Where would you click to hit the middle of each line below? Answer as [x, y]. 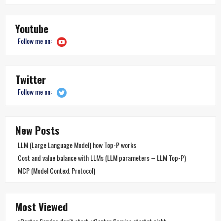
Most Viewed [41, 206]
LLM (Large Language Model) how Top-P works [77, 145]
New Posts [37, 130]
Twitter [31, 79]
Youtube [32, 28]
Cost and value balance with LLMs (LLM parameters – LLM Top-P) [102, 157]
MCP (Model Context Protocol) [56, 170]
